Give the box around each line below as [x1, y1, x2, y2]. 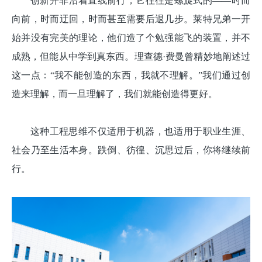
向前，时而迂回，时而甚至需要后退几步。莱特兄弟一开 [12, 13, 250, 24]
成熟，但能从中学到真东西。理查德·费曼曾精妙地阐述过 [12, 51, 250, 61]
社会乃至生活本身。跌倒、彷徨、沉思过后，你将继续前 [12, 144, 250, 155]
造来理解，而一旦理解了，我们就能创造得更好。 [12, 88, 218, 99]
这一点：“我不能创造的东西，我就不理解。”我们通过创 [12, 70, 250, 80]
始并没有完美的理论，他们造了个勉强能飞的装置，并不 [12, 32, 250, 43]
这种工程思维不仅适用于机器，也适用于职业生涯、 [30, 126, 250, 136]
